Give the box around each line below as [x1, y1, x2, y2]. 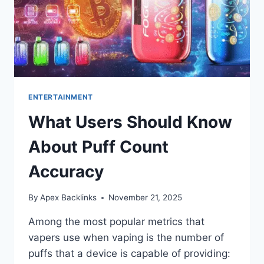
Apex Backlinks [40, 193, 97, 203]
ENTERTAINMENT [28, 92, 93, 101]
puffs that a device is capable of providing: [28, 247, 230, 260]
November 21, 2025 [108, 193, 183, 203]
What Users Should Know [28, 111, 232, 132]
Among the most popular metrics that [28, 216, 204, 228]
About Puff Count [28, 136, 169, 157]
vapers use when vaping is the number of [28, 232, 224, 244]
